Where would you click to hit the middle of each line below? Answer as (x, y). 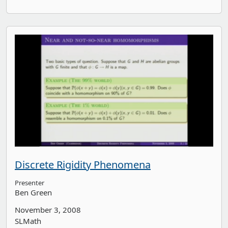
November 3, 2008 (48, 209)
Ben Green (33, 192)
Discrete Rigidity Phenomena (83, 164)
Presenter (30, 182)
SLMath (28, 221)
